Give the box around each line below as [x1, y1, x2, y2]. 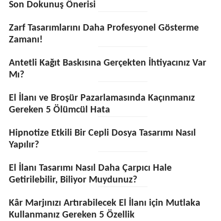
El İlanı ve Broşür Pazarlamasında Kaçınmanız [8, 93, 195, 103]
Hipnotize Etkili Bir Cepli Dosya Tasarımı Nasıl [8, 128, 196, 138]
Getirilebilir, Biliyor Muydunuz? [8, 175, 137, 185]
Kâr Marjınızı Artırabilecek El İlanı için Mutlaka [8, 198, 200, 208]
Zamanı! [8, 35, 43, 45]
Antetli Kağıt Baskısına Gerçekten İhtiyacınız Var [8, 58, 206, 68]
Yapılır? [8, 140, 39, 150]
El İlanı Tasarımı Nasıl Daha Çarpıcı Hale [8, 163, 172, 173]
